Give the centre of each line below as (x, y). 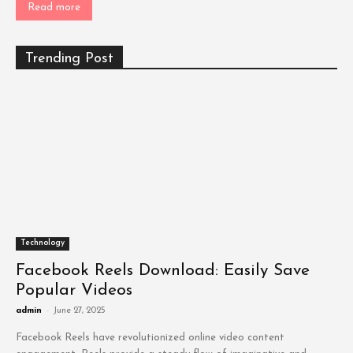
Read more (54, 7)
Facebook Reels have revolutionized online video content (150, 338)
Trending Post (69, 59)
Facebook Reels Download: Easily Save (163, 271)
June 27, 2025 (79, 311)
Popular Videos (74, 290)
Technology (43, 243)
